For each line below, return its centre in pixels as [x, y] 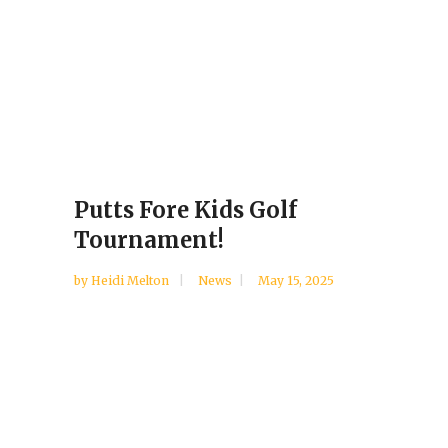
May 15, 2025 [296, 281]
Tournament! [149, 240]
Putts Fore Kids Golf [185, 210]
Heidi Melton [131, 281]
